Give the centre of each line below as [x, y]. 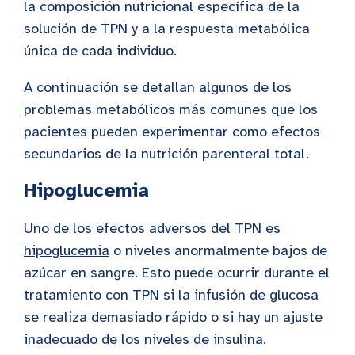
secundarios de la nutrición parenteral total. [166, 154]
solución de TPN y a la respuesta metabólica [167, 29]
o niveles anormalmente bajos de [218, 251]
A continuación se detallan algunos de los [158, 88]
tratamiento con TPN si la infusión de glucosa [171, 295]
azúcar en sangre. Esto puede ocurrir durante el [177, 273]
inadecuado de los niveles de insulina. [145, 340]
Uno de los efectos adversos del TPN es [152, 229]
